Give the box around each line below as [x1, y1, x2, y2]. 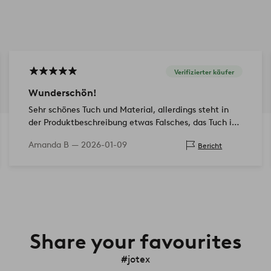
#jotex [121, 253, 150, 266]
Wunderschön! [28, 87, 97, 99]
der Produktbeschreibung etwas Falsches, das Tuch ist [28, 117, 239, 128]
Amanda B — [28, 140, 81, 151]
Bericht [198, 140, 223, 150]
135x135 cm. [28, 130, 76, 141]
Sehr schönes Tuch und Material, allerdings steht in [28, 105, 229, 116]
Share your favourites [29, 229, 242, 255]
